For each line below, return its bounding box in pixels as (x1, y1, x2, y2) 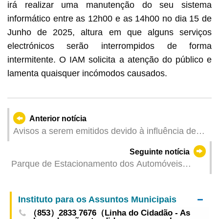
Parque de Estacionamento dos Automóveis (11, 159, 182, 169)
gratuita (11, 197, 41, 207)
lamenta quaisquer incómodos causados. (7, 68, 167, 78)
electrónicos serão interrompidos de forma (7, 41, 212, 51)
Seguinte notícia (129, 147, 190, 156)
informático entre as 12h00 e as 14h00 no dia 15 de (7, 13, 212, 23)
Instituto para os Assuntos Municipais (18, 194, 176, 204)
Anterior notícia (29, 114, 87, 123)
